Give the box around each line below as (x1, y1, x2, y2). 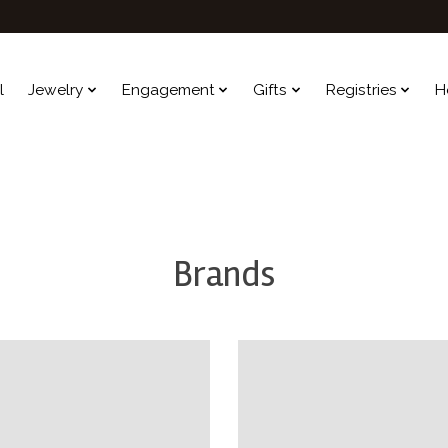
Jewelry (28, 81, 84, 100)
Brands (173, 251, 275, 297)
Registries (325, 81, 397, 100)
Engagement (121, 81, 215, 100)
